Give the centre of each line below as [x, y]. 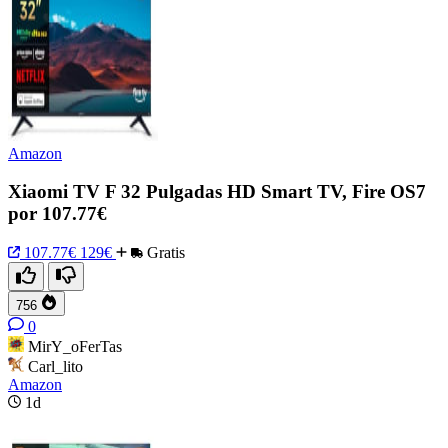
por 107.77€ [57, 214]
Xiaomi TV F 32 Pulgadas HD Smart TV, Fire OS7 [217, 192]
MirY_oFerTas [75, 346]
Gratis [164, 252]
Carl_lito [55, 366]
